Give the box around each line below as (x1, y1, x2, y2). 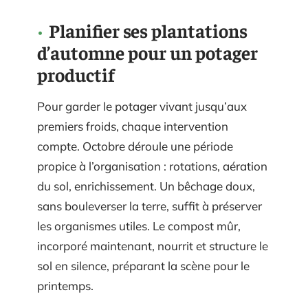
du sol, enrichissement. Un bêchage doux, (37, 178, 255, 193)
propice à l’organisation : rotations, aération (37, 158, 267, 173)
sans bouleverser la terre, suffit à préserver (37, 198, 262, 213)
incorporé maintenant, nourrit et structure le (37, 238, 268, 253)
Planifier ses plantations (49, 18, 247, 42)
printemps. (37, 278, 93, 293)
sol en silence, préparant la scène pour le (37, 258, 250, 273)
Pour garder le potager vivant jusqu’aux (37, 98, 247, 113)
